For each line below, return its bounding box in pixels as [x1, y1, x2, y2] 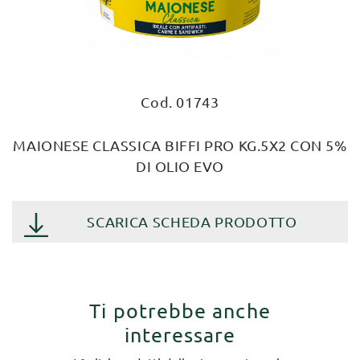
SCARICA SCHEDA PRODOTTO [87, 213, 297, 230]
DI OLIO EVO [136, 157, 224, 174]
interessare [124, 323, 236, 346]
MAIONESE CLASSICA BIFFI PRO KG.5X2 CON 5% [13, 137, 347, 153]
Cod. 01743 [141, 93, 219, 110]
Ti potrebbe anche [89, 299, 271, 322]
